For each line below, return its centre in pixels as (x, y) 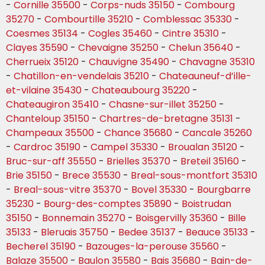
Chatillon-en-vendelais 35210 (81, 76)
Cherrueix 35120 (42, 62)
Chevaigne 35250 (118, 48)
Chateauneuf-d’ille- (205, 76)
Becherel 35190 (41, 247)
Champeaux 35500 (50, 133)
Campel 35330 (124, 147)
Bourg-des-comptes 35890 (108, 204)
